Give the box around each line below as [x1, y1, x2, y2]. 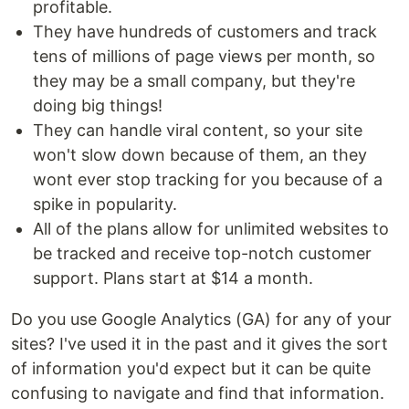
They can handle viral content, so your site [33, 121, 362, 141]
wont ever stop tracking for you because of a [33, 170, 383, 190]
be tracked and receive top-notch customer [33, 244, 372, 264]
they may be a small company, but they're [33, 71, 355, 91]
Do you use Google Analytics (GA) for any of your [11, 309, 392, 330]
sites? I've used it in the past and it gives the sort [11, 334, 388, 354]
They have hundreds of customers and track [33, 22, 377, 42]
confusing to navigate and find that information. [11, 383, 384, 404]
